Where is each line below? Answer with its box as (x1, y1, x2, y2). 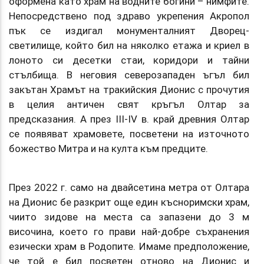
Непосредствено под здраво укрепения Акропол (9, 9, 249, 22)
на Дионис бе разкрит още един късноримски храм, (9, 195, 249, 209)
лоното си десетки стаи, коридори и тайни (9, 53, 249, 67)
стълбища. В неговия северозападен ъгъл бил (9, 68, 249, 81)
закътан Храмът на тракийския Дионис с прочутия (9, 82, 249, 96)
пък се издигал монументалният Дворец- (9, 24, 249, 37)
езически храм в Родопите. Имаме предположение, (9, 239, 249, 253)
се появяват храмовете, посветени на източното (9, 127, 249, 140)
